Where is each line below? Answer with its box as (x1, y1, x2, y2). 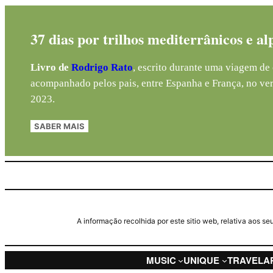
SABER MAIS (34, 121, 85, 131)
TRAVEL (227, 253, 263, 267)
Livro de (30, 61, 72, 73)
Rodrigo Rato (71, 61, 133, 73)
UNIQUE (183, 253, 220, 267)
